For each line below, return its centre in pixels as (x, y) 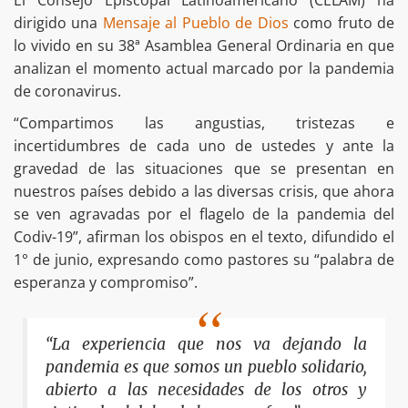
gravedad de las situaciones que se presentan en (204, 168)
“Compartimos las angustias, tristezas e (204, 122)
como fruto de (342, 22)
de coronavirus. (67, 91)
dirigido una (58, 22)
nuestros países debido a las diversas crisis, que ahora (204, 191)
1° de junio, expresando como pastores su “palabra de (204, 259)
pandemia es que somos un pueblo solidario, (206, 367)
